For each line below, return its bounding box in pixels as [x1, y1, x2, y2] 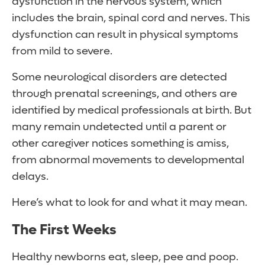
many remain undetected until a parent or [12, 120, 227, 134]
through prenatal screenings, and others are [12, 87, 237, 101]
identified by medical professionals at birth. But [12, 104, 251, 118]
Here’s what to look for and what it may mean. [12, 196, 247, 210]
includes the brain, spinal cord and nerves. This [12, 11, 250, 25]
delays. [12, 170, 49, 184]
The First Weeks [12, 221, 117, 240]
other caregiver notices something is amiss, [12, 137, 229, 151]
